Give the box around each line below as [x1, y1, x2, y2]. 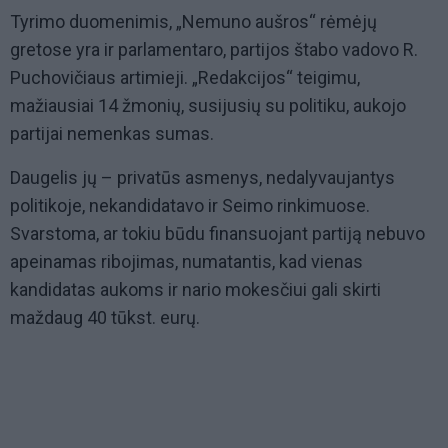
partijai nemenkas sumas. [10, 123, 218, 145]
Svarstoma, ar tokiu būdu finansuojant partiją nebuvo [10, 223, 425, 245]
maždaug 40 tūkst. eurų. [10, 307, 200, 329]
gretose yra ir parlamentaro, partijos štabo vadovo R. [10, 39, 418, 61]
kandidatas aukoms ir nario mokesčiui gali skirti [10, 279, 381, 301]
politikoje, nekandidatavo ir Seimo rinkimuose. [10, 195, 370, 217]
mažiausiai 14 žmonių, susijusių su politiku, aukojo [10, 95, 406, 117]
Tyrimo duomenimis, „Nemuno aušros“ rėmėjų [10, 11, 377, 33]
